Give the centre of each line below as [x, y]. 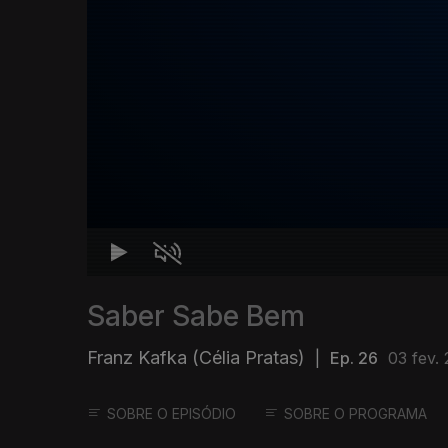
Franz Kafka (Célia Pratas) [196, 358]
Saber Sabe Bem [196, 316]
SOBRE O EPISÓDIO [171, 414]
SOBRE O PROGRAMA [355, 414]
